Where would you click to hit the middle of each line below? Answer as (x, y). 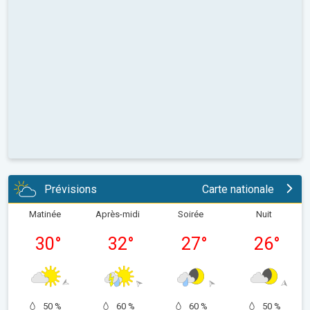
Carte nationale (238, 189)
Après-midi (118, 215)
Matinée (45, 215)
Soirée (191, 215)
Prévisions (71, 189)
